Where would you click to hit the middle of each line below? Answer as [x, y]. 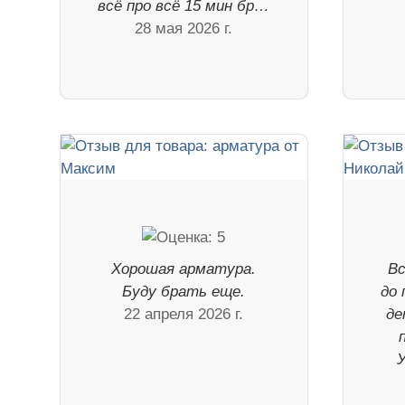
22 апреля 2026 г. [184, 314]
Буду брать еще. [184, 291]
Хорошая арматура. [184, 268]
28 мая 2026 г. [184, 28]
